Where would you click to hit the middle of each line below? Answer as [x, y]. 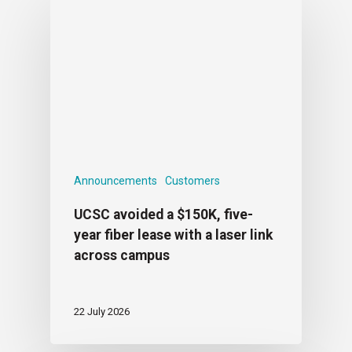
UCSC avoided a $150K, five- [163, 214]
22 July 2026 [102, 311]
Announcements [115, 180]
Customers [192, 180]
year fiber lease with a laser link [173, 235]
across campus [122, 255]
